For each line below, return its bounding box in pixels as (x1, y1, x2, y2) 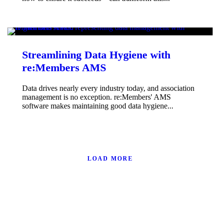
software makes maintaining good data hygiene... (22, 102, 173, 110)
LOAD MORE (87, 155, 133, 163)
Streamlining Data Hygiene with (22, 49, 170, 61)
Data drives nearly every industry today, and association (22, 84, 194, 93)
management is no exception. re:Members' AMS (22, 93, 171, 102)
